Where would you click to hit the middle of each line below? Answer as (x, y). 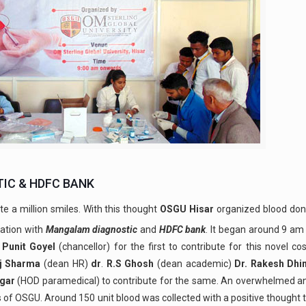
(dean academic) (194, 263)
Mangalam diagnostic (92, 229)
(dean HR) (66, 263)
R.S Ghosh (130, 263)
